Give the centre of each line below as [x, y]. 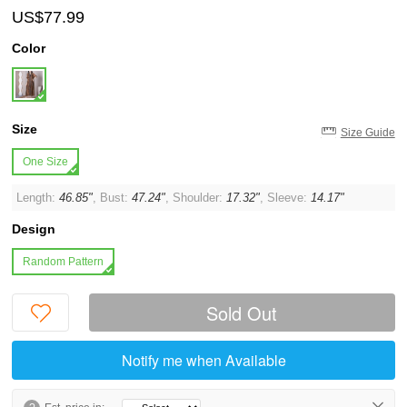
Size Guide [367, 133]
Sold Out [242, 313]
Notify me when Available [203, 360]
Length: [38, 198]
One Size [46, 162]
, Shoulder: [196, 198]
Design [34, 229]
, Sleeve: [286, 198]
